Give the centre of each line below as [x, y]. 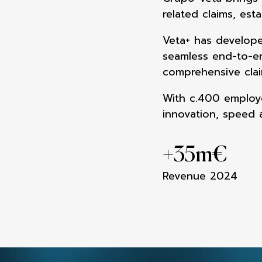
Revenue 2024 [200, 176]
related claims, [201, 14]
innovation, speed [211, 114]
